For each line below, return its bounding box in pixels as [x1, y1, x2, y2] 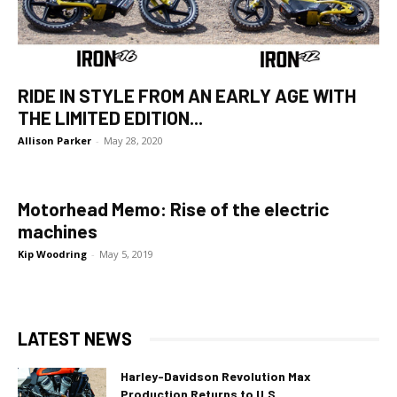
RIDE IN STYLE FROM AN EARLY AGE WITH [18, 84, 356, 106]
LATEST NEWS [18, 328, 132, 349]
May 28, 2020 [104, 134, 163, 147]
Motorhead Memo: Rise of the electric [18, 198, 329, 220]
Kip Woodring [18, 247, 90, 261]
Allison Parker [18, 134, 91, 147]
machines [18, 220, 97, 242]
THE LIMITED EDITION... [18, 106, 203, 128]
